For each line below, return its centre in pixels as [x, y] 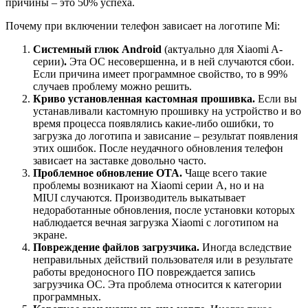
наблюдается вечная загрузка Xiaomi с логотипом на [156, 222]
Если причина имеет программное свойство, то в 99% [160, 74]
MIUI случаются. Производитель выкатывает [139, 197]
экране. [50, 234]
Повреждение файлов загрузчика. [116, 247]
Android [143, 49]
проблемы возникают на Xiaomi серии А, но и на [148, 185]
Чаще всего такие [224, 173]
